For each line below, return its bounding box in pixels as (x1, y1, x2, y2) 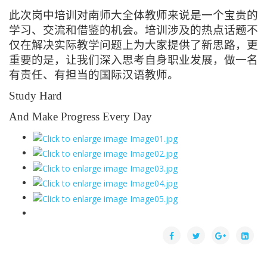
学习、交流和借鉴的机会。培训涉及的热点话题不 (9, 24, 258, 37)
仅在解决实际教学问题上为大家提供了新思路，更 (9, 39, 258, 52)
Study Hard (9, 89, 62, 103)
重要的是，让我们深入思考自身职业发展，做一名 (9, 54, 258, 67)
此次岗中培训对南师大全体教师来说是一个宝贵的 (9, 9, 258, 22)
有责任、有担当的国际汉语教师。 (9, 69, 179, 82)
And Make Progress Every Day (9, 110, 152, 123)
